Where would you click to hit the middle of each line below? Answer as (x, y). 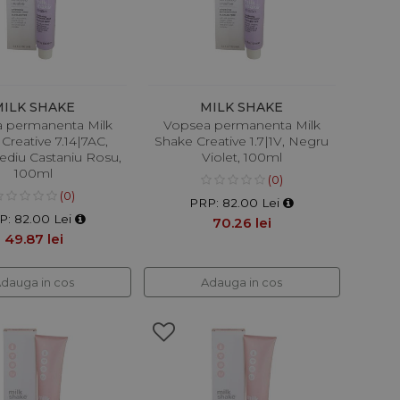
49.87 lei (33, 238)
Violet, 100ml (242, 157)
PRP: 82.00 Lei (237, 202)
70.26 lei (242, 222)
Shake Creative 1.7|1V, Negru (242, 141)
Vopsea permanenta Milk (242, 125)
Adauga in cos (242, 282)
